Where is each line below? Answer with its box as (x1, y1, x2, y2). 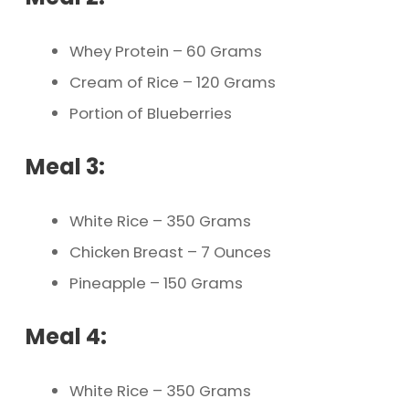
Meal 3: (26, 152, 105, 183)
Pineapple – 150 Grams (69, 272, 243, 295)
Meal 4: (26, 321, 107, 352)
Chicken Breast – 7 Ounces (69, 241, 271, 264)
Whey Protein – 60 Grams (69, 40, 262, 63)
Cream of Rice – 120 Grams (69, 71, 276, 94)
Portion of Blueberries (69, 102, 232, 125)
